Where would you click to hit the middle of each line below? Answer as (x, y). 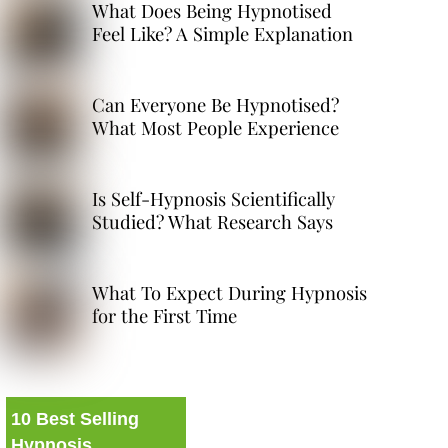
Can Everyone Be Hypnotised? (215, 104)
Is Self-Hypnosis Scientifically (213, 198)
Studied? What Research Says (212, 221)
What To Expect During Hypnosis (229, 292)
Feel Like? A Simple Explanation (222, 33)
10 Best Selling (74, 419)
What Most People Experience (215, 127)
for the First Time (164, 315)
